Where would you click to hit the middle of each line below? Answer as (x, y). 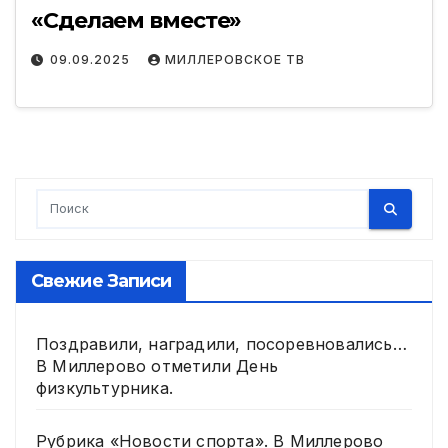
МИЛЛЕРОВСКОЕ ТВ (235, 59)
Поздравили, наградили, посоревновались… (221, 344)
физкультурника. (104, 388)
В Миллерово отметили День (157, 366)
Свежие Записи (101, 281)
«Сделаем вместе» (136, 20)
